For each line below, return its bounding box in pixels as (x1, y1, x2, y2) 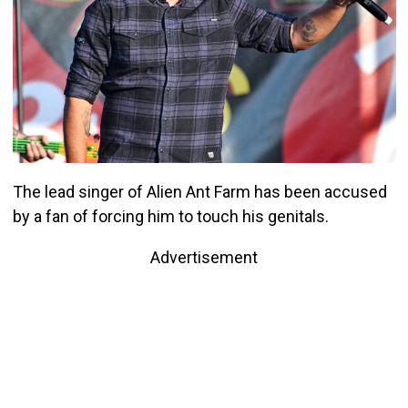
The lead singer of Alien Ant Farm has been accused (12, 182, 387, 202)
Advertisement (150, 248, 258, 268)
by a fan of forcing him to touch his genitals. (12, 207, 329, 227)
